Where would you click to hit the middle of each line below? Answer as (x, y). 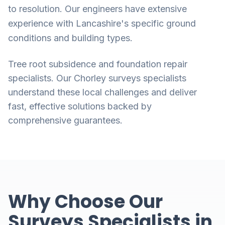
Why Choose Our (85, 202)
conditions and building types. (70, 38)
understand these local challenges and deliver (102, 92)
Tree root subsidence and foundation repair (98, 64)
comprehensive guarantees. (65, 120)
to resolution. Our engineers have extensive (97, 9)
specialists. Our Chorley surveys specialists (97, 78)
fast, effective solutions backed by (80, 106)
